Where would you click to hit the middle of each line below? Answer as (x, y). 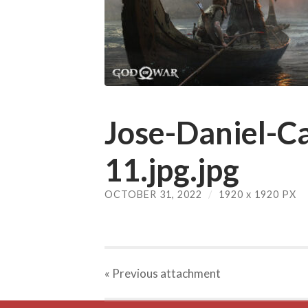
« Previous (131, 274)
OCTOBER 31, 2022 (153, 194)
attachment (189, 274)
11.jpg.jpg (172, 169)
